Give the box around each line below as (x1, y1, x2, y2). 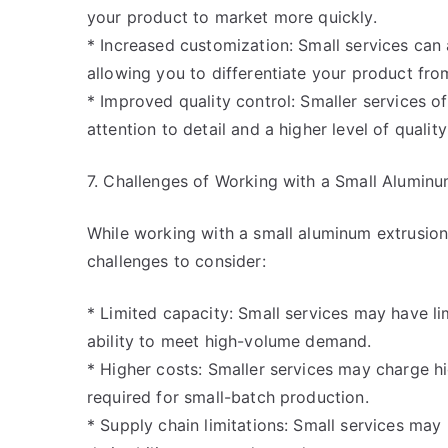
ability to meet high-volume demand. (87, 331, 372, 351)
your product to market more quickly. (87, 7, 377, 27)
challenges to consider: (87, 251, 266, 271)
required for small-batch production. (87, 387, 369, 407)
